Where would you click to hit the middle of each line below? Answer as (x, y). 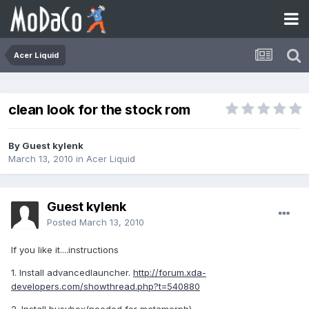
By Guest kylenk (46, 146)
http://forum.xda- (170, 273)
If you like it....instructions (65, 250)
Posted (63, 222)
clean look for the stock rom (99, 110)
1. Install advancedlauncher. (72, 273)
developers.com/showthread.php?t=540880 (106, 287)
